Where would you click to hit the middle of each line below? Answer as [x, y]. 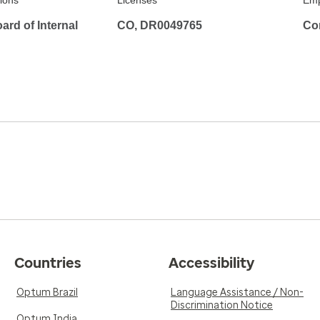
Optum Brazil [47, 292]
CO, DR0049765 [160, 25]
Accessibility [211, 263]
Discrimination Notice [222, 305]
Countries [48, 263]
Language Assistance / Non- [237, 292]
